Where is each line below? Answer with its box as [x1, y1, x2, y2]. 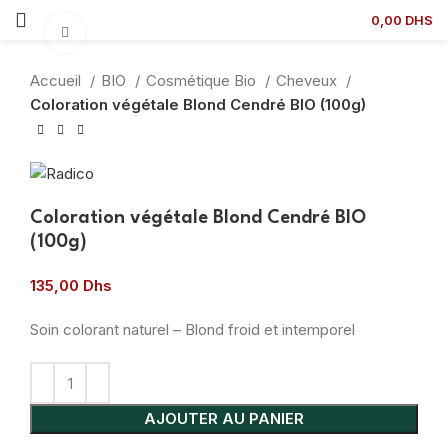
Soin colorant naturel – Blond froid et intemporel [30, 320, 355, 340]
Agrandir [85, 25, 142, 42]
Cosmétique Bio [146, 71, 260, 91]
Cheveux [276, 71, 341, 91]
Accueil [30, 71, 85, 91]
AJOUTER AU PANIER [144, 409, 304, 429]
